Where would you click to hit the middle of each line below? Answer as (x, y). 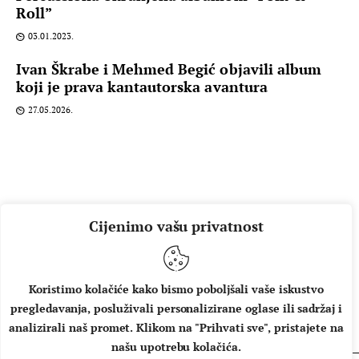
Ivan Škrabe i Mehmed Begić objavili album (169, 69)
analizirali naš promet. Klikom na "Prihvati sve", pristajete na (176, 327)
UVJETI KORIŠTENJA (264, 311)
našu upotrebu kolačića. (176, 347)
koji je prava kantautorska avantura (142, 86)
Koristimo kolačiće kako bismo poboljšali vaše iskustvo (176, 289)
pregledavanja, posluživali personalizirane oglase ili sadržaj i (176, 308)
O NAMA (53, 311)
